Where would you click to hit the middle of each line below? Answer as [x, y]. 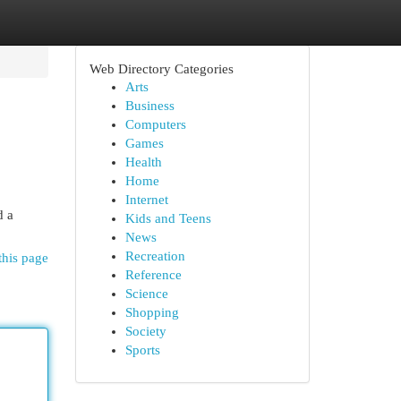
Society [145, 331]
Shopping [152, 312]
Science [146, 294]
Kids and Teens [168, 218]
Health [143, 162]
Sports [142, 350]
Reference [153, 275]
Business [149, 106]
